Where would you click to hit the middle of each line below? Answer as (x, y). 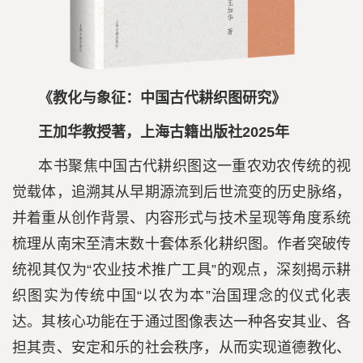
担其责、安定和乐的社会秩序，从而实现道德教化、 (181, 348)
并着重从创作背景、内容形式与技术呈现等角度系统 (181, 218)
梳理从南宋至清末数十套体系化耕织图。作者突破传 (181, 244)
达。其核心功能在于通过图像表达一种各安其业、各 (181, 322)
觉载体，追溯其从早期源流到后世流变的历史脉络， (181, 192)
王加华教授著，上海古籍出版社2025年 (164, 132)
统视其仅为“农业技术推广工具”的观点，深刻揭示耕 (181, 270)
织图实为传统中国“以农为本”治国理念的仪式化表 (181, 296)
